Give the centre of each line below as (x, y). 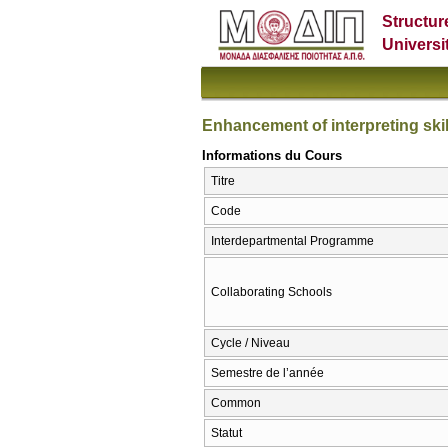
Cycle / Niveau (250, 343)
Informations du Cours (272, 155)
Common (236, 403)
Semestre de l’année (267, 373)
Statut (226, 433)
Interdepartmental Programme (292, 241)
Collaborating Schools (271, 292)
